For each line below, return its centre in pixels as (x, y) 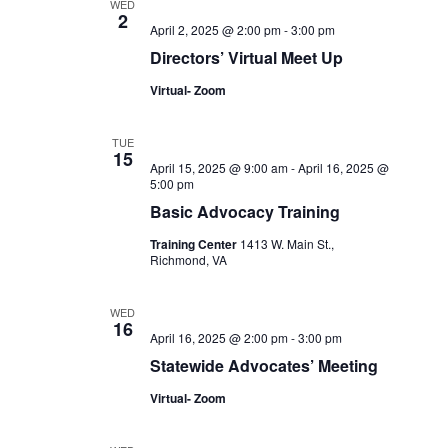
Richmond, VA (188, 259)
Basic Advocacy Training (244, 211)
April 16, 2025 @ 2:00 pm (218, 337)
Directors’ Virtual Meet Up (246, 57)
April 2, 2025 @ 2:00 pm (215, 29)
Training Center (194, 244)
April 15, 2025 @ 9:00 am (218, 167)
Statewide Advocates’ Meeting (263, 365)
